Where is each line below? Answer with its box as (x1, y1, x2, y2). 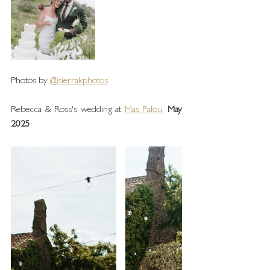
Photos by (11, 77, 50, 86)
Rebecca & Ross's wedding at (11, 105, 125, 115)
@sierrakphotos (50, 77, 108, 86)
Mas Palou (124, 105, 163, 115)
